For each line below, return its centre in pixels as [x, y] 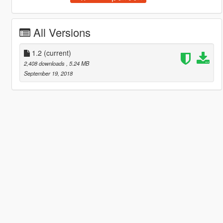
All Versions [62, 32]
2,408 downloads [45, 63]
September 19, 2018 [48, 73]
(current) [57, 53]
